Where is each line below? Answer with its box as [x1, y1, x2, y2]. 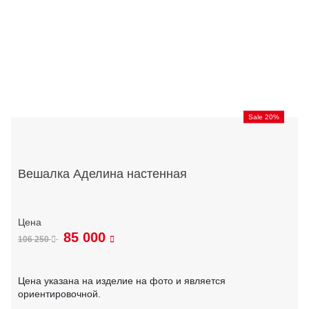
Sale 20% [248, 112, 279, 121]
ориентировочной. [18, 288, 101, 300]
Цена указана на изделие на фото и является [18, 275, 226, 287]
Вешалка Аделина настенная [18, 167, 187, 181]
